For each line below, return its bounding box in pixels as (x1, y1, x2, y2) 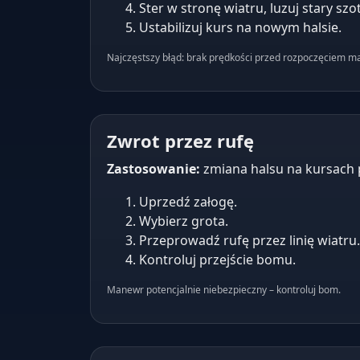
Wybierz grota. (139, 212, 228, 230)
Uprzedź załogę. (139, 193, 237, 211)
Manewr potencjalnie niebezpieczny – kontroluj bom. (107, 283, 341, 297)
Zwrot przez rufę (107, 129, 254, 153)
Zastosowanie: (107, 160, 200, 178)
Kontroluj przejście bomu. (139, 251, 296, 268)
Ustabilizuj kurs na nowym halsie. (139, 18, 342, 36)
